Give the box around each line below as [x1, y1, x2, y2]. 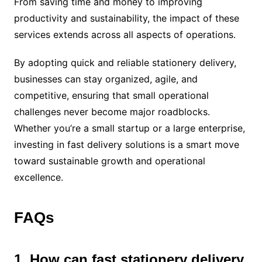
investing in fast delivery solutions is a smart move [13, 138, 239, 150]
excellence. [13, 171, 63, 183]
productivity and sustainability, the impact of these [13, 12, 239, 24]
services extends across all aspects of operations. [13, 28, 236, 40]
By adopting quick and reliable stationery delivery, [13, 56, 236, 68]
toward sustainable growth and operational [13, 154, 205, 167]
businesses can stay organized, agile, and [13, 73, 198, 85]
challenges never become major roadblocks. [13, 105, 210, 118]
